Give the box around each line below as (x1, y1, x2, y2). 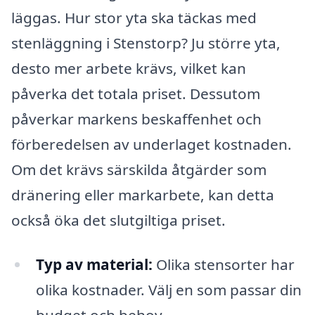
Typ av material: (35, 255, 153, 275)
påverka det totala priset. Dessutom (11, 83, 260, 103)
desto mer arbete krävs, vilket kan (11, 58, 246, 78)
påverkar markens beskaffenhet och (11, 108, 262, 129)
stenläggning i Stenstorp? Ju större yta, (11, 32, 281, 53)
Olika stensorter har (152, 255, 295, 275)
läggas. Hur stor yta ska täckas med (11, 7, 257, 27)
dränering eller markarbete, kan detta (11, 184, 274, 205)
